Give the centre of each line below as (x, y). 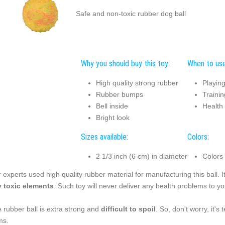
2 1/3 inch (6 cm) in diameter (141, 156)
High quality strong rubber (137, 83)
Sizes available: (104, 137)
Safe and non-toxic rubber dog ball (131, 13)
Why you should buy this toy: (125, 64)
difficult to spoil (128, 209)
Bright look (113, 117)
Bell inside (112, 106)
